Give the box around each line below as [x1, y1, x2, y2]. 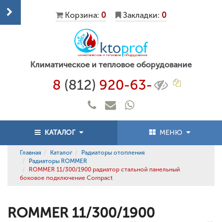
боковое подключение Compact [20, 174, 112, 181]
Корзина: [65, 10, 99, 20]
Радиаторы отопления [81, 149, 145, 156]
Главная [20, 149, 41, 156]
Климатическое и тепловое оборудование [30, 60, 192, 70]
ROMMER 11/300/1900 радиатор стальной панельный [29, 166, 180, 173]
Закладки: [123, 10, 160, 20]
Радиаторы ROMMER [29, 158, 87, 165]
